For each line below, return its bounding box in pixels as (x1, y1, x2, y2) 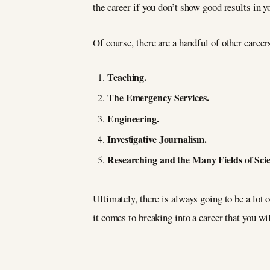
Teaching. (107, 69, 147, 84)
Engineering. (107, 111, 159, 125)
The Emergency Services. (107, 90, 209, 105)
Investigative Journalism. (107, 131, 207, 146)
